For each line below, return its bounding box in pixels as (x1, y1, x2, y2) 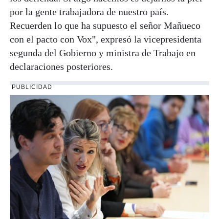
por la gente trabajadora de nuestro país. (10, 6, 169, 18)
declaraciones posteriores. (10, 61, 113, 72)
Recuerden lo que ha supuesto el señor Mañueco (10, 20, 200, 31)
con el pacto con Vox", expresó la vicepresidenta (10, 34, 201, 45)
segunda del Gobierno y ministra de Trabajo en (10, 47, 196, 59)
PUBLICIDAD (12, 84, 52, 91)
